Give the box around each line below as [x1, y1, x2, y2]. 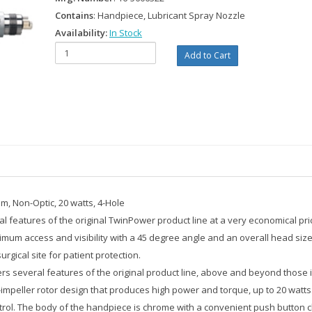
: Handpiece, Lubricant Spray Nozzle [93, 9, 245, 22]
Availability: [55, 26, 109, 39]
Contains [55, 9, 93, 22]
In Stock [109, 26, 142, 39]
